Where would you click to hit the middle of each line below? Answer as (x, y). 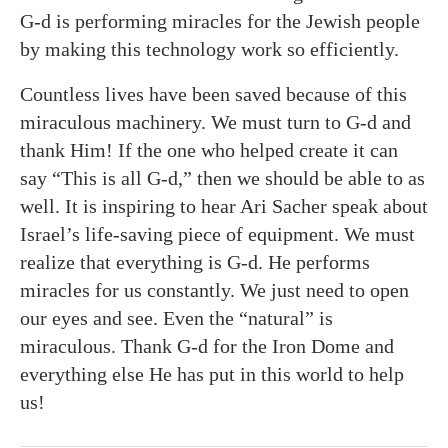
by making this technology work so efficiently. (209, 48)
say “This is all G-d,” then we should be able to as (222, 177)
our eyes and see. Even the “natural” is (176, 317)
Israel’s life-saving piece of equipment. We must (217, 233)
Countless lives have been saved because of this (213, 93)
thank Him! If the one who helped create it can (209, 149)
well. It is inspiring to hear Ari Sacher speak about (224, 205)
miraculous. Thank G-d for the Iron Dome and (207, 345)
